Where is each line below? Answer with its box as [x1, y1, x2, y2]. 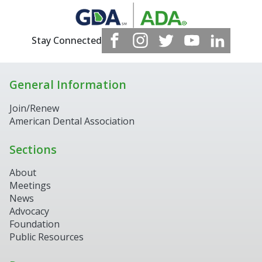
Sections [9, 141, 57, 157]
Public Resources [9, 230, 84, 243]
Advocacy [9, 204, 49, 218]
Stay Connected [32, 34, 102, 47]
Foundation [9, 217, 60, 230]
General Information [9, 77, 126, 93]
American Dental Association [9, 114, 135, 127]
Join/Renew [9, 101, 59, 115]
